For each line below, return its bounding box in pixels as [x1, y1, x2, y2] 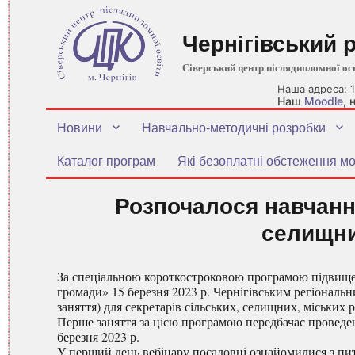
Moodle [304, 94, 343, 108]
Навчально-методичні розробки [142, 117, 326, 136]
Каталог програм [57, 151, 155, 170]
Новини [57, 117, 102, 136]
